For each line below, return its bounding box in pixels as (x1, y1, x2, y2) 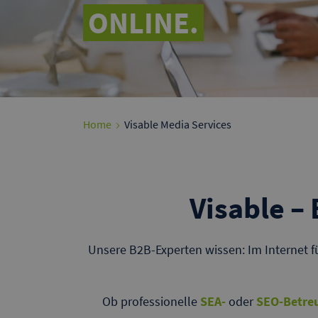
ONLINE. (88, 4, 199, 41)
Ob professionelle (102, 293, 200, 309)
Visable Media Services (122, 117, 231, 131)
